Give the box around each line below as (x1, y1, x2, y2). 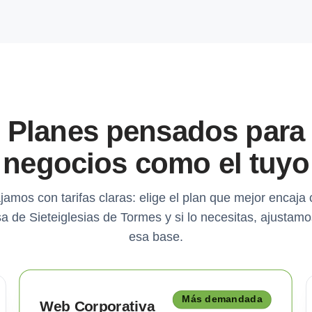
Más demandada (182, 294, 263, 305)
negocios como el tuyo (3, 147, 309, 180)
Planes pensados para (7, 115, 305, 148)
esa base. (129, 230, 183, 244)
